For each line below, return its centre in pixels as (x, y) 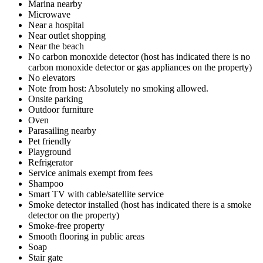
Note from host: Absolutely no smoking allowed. (118, 88)
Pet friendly (50, 141)
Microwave (49, 14)
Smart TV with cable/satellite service (96, 194)
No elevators (52, 77)
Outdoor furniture (61, 109)
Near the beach (56, 46)
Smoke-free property (66, 225)
